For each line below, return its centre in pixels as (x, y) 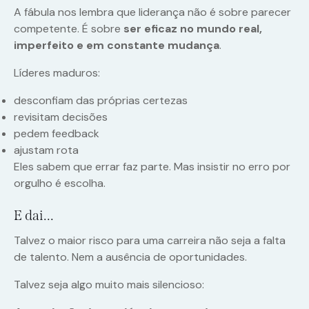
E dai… (34, 216)
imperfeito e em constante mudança (117, 46)
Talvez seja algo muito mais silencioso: (109, 285)
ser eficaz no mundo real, (193, 29)
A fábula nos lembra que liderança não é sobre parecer (152, 12)
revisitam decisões (61, 117)
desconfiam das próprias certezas (101, 101)
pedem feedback (57, 134)
